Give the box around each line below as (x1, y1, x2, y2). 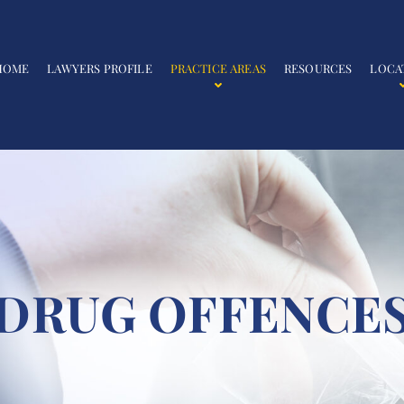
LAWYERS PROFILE (47, 60, 152, 76)
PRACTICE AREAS (170, 60, 266, 76)
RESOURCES (283, 60, 353, 76)
